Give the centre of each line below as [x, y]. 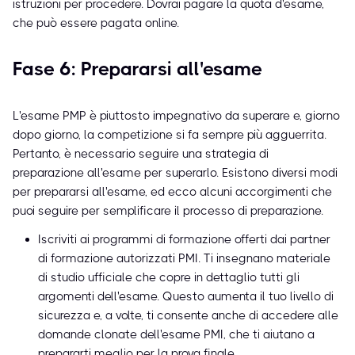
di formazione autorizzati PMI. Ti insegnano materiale [184, 259]
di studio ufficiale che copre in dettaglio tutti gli [169, 278]
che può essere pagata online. [96, 23]
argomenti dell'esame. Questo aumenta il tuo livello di [186, 297]
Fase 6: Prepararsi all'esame [137, 69]
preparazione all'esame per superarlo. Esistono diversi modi [175, 173]
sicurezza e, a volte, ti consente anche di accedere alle [188, 316]
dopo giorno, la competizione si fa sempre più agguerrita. [170, 135]
